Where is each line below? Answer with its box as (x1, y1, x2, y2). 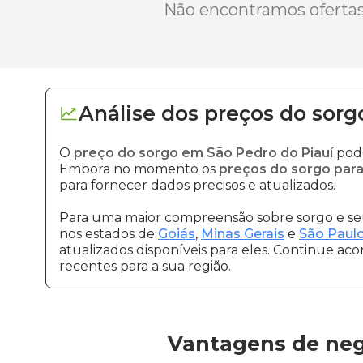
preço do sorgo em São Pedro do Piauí (74, 145, 333, 160)
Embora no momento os (59, 161, 219, 177)
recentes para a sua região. (59, 258, 231, 274)
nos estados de (59, 226, 158, 241)
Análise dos (79, 101, 199, 126)
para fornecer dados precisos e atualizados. (59, 177, 335, 193)
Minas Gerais (201, 226, 284, 241)
